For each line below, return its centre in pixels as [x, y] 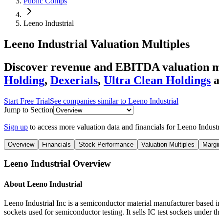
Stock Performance [106, 144]
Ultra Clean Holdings [157, 80]
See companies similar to [89, 101]
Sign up [16, 127]
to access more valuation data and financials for [103, 127]
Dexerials [74, 80]
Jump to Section [29, 109]
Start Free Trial [27, 101]
